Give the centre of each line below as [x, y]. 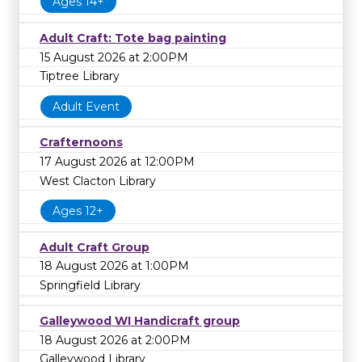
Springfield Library [90, 285]
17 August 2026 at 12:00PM [117, 161]
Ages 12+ [78, 211]
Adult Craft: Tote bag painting [133, 38]
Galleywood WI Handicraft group [140, 321]
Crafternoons [81, 143]
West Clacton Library [98, 181]
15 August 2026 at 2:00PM [114, 57]
